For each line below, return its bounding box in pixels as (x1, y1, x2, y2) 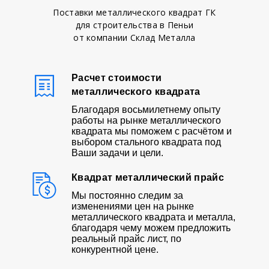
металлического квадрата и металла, (71, 211, 235, 222)
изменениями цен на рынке (71, 201, 194, 211)
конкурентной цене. (71, 244, 161, 255)
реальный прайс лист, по (71, 233, 181, 244)
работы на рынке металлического (71, 115, 221, 125)
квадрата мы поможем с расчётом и (71, 125, 232, 136)
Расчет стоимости (71, 72, 162, 83)
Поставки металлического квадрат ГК (53, 6, 216, 18)
